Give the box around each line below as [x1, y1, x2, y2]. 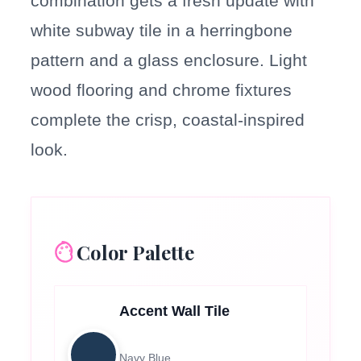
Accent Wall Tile [119, 302, 230, 319]
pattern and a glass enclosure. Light [31, 50, 308, 69]
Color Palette [77, 239, 194, 265]
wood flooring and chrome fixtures [31, 80, 293, 99]
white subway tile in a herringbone [31, 20, 293, 39]
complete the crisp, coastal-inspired [31, 110, 305, 129]
